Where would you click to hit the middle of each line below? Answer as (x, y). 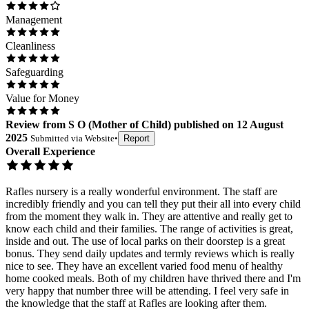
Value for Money (42, 98)
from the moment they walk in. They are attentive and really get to (149, 216)
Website (100, 138)
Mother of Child (130, 124)
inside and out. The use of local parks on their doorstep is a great (145, 241)
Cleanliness (30, 46)
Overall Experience (50, 151)
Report (137, 138)
